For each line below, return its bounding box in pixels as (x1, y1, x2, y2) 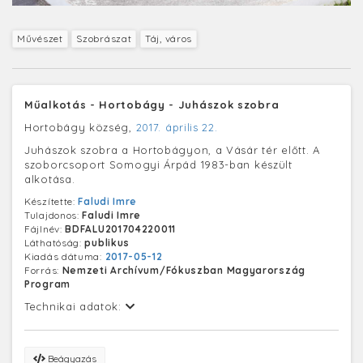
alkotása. (24, 172, 75, 186)
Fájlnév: (24, 222, 66, 235)
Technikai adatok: (24, 299, 126, 313)
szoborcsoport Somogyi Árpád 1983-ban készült (24, 157, 293, 171)
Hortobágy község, (24, 120, 136, 134)
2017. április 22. (135, 120, 218, 134)
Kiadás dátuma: (24, 250, 105, 263)
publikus (84, 236, 130, 249)
